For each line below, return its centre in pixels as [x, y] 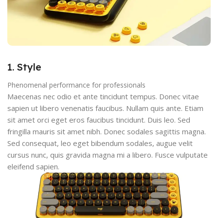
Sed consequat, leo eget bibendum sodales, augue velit [100, 143]
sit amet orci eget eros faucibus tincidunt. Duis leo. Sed [99, 119]
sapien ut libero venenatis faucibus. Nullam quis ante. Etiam [105, 108]
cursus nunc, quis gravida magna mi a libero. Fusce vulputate [108, 154]
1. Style [24, 67]
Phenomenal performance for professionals [76, 85]
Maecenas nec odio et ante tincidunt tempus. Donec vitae [103, 96]
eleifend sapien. [33, 166]
